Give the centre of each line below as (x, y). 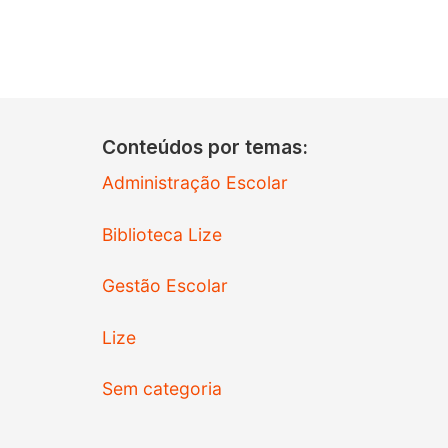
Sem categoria (162, 389)
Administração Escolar (195, 183)
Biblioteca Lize (162, 234)
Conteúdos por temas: (205, 147)
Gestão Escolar (165, 286)
